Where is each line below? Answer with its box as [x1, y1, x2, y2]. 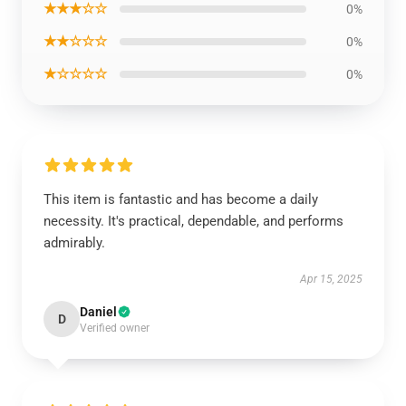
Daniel [80, 304, 117, 319]
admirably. [43, 235, 105, 251]
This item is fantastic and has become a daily [43, 191, 318, 208]
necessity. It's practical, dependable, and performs [43, 213, 343, 229]
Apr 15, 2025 [300, 273, 362, 285]
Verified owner [80, 322, 150, 334]
